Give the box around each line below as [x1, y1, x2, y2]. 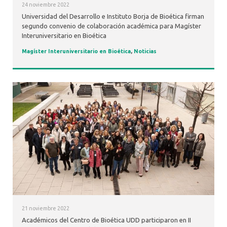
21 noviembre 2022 [21, 205, 69, 211]
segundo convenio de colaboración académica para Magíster [21, 22, 201, 30]
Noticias [133, 48, 157, 55]
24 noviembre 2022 [21, 1, 69, 8]
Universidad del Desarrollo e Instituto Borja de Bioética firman [21, 13, 204, 20]
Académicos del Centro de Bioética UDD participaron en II [21, 216, 191, 224]
